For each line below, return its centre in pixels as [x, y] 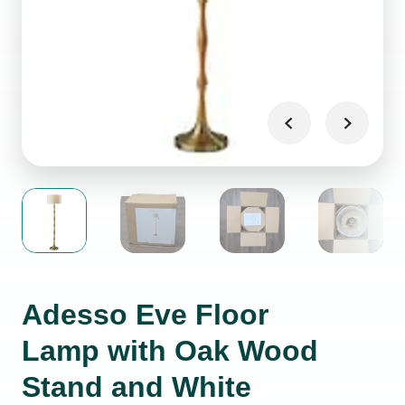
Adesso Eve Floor [145, 315]
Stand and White [137, 387]
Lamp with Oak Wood [170, 351]
